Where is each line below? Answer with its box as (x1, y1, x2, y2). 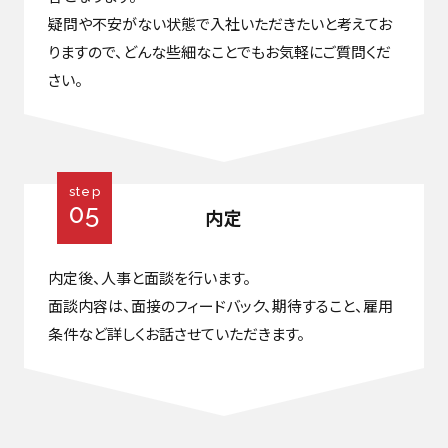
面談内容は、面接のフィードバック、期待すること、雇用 (47, 294, 393, 316)
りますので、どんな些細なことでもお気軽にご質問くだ (47, 40, 391, 62)
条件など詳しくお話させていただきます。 (47, 322, 305, 344)
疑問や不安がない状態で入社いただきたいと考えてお (47, 12, 392, 34)
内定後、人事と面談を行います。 (47, 266, 251, 288)
